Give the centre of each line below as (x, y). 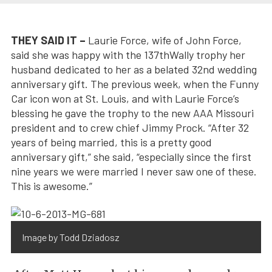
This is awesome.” (52, 185)
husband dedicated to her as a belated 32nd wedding (134, 69)
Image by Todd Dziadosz (71, 237)
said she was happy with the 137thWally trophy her (128, 54)
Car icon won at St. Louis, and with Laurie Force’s (125, 98)
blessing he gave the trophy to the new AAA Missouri (132, 113)
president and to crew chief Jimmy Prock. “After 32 (130, 127)
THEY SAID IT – (48, 40)
